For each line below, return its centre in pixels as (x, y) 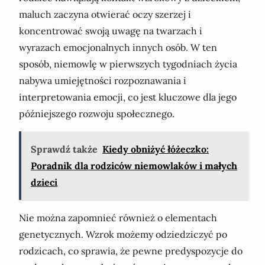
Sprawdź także (64, 149)
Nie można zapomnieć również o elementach (118, 217)
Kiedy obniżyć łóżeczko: (156, 149)
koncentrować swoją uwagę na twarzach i (111, 30)
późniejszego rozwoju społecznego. (97, 113)
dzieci (44, 182)
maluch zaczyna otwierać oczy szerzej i (105, 14)
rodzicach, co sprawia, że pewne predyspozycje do (131, 251)
